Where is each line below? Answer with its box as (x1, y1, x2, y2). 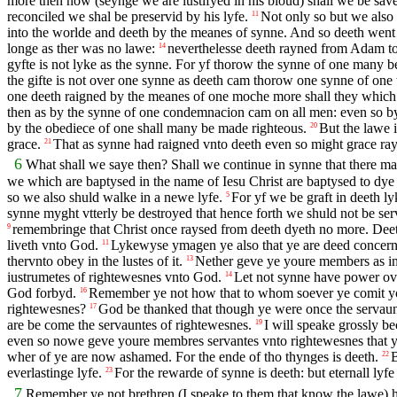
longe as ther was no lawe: (7, 41, 155, 57)
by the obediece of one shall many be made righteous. (7, 121, 307, 136)
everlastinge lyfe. (7, 365, 102, 381)
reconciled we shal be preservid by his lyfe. (7, 9, 248, 25)
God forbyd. (7, 285, 76, 301)
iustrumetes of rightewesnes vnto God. (7, 269, 222, 285)
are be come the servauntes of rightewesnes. (7, 317, 252, 333)
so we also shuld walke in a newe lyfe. (7, 190, 222, 206)
